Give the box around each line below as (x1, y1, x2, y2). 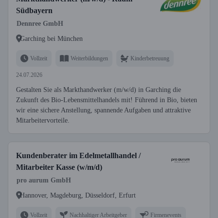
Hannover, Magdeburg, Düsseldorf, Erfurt (20, 191, 136, 199)
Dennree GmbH (17, 20, 63, 27)
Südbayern (16, 6, 53, 15)
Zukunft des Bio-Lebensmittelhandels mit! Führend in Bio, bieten (16, 96, 197, 104)
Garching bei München (20, 35, 83, 42)
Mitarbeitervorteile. (16, 117, 70, 124)
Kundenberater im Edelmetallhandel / (16, 151, 141, 160)
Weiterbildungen (71, 54, 108, 62)
